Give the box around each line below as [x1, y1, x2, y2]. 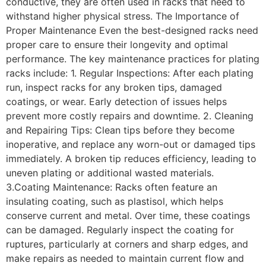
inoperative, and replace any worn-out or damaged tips [6, 138, 255, 151]
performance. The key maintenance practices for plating [6, 53, 259, 65]
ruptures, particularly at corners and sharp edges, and [6, 238, 248, 251]
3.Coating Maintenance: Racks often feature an [6, 181, 217, 194]
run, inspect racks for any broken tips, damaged [6, 81, 222, 94]
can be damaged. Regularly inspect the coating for [6, 224, 234, 236]
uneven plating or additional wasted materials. [6, 167, 214, 179]
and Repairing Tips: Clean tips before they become [6, 124, 235, 137]
